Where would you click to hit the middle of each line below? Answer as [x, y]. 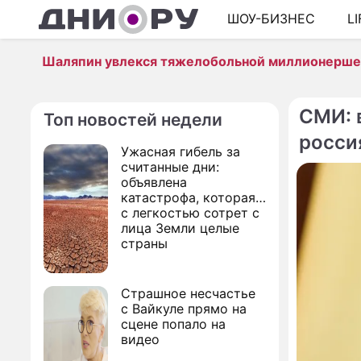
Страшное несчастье [188, 293]
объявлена [154, 182]
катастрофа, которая [188, 197]
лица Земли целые [180, 228]
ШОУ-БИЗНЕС [271, 19]
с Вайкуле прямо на [184, 309]
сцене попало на [173, 324]
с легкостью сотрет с [190, 213]
